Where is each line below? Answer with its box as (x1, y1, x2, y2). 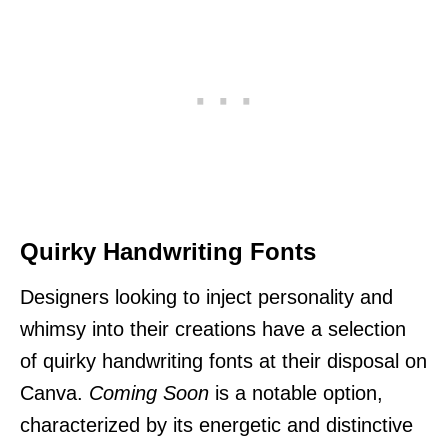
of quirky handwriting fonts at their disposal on (20, 349, 427, 372)
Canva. (20, 381, 89, 404)
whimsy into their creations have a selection (20, 317, 406, 340)
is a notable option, (209, 381, 383, 404)
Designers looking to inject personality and (20, 285, 393, 308)
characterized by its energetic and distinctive (20, 413, 413, 436)
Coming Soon (89, 381, 209, 404)
